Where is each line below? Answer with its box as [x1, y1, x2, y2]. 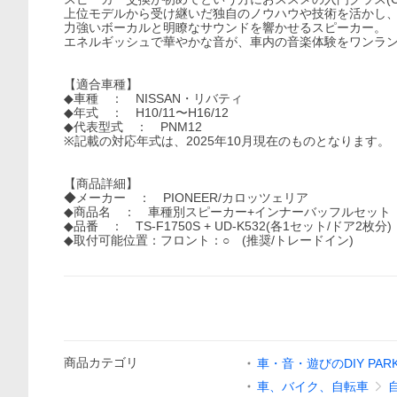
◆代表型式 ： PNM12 [64, 120, 202, 134]
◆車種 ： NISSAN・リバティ [64, 91, 243, 105]
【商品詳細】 [64, 176, 138, 191]
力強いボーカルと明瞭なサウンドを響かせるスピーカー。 [64, 20, 386, 35]
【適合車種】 [64, 77, 138, 91]
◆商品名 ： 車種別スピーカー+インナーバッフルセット [64, 205, 391, 219]
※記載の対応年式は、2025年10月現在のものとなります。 [64, 134, 390, 148]
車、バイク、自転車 [257, 379, 369, 393]
